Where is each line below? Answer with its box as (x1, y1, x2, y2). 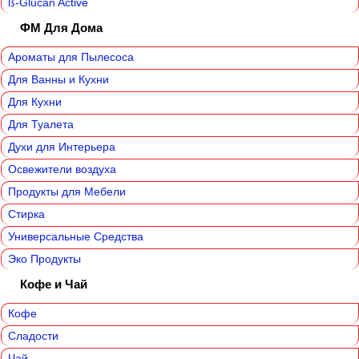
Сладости (8, 329, 58, 343)
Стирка (8, 208, 45, 221)
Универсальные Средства (8, 230, 143, 244)
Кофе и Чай (20, 277, 87, 292)
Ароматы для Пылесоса (8, 50, 134, 64)
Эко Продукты (8, 252, 81, 266)
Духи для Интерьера (8, 140, 115, 154)
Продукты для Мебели (8, 185, 126, 199)
